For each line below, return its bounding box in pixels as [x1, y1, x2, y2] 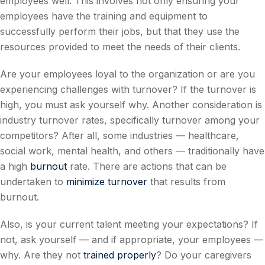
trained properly [83, 249, 156, 261]
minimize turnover [66, 176, 147, 188]
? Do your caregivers [156, 249, 251, 261]
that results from [147, 176, 225, 188]
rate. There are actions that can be [67, 160, 227, 173]
